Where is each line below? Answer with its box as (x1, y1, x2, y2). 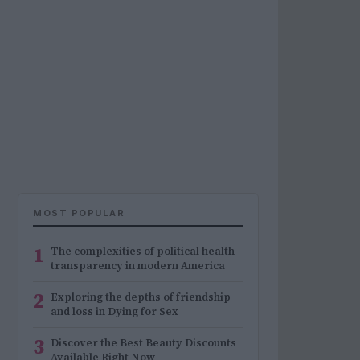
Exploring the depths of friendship (51, 290, 231, 304)
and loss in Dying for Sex (51, 305, 178, 318)
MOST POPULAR (33, 207, 125, 219)
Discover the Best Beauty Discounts (51, 336, 236, 350)
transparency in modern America (51, 259, 225, 272)
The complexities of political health (51, 244, 235, 258)
